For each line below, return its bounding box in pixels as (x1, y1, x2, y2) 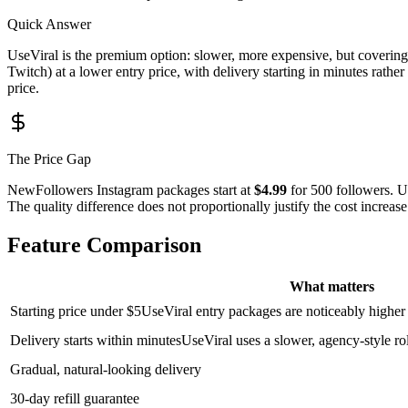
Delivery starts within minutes (10, 331, 181, 348)
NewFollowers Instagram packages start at (7, 181, 254, 198)
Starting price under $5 (10, 302, 141, 319)
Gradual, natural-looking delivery (10, 361, 201, 377)
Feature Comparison (7, 232, 201, 257)
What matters (289, 278, 374, 294)
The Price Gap (7, 150, 91, 167)
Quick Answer (7, 15, 91, 32)
